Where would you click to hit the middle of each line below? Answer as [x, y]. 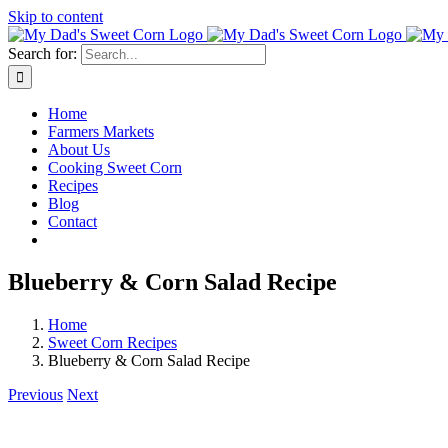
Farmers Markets [101, 131]
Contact [72, 221]
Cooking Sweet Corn [115, 167]
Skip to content [55, 16]
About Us [79, 149]
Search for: [42, 53]
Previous [35, 394]
